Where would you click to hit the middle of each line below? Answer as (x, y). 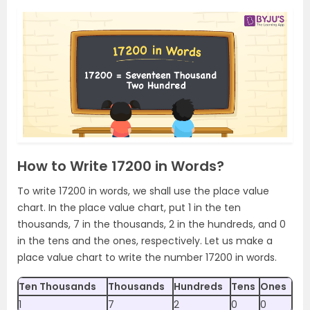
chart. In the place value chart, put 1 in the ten (129, 207)
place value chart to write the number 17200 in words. (147, 257)
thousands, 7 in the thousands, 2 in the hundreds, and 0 (152, 224)
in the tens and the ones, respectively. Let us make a (145, 240)
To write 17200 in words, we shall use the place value (143, 191)
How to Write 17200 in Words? (121, 166)
